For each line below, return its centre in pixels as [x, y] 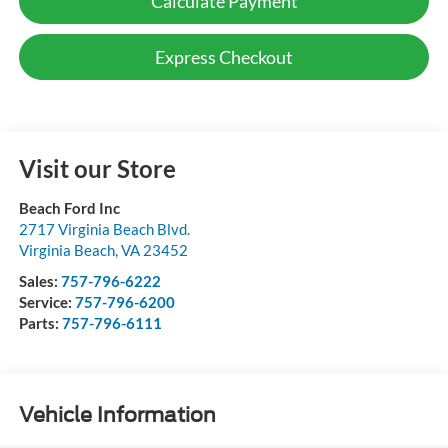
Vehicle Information [117, 414]
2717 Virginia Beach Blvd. [104, 229]
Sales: [39, 281]
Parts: [40, 323]
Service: [46, 302]
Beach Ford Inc [69, 208]
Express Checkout [224, 56]
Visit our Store [97, 169]
